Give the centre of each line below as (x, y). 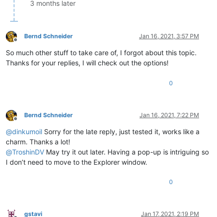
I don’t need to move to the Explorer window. (77, 162)
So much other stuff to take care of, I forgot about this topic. (101, 53)
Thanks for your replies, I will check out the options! (87, 63)
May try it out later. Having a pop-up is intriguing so (126, 152)
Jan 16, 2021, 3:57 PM (169, 36)
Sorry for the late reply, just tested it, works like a (121, 132)
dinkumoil (27, 132)
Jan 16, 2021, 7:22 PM (169, 115)
